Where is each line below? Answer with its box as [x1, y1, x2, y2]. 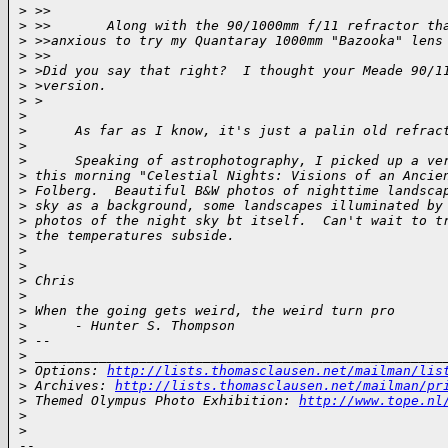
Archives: [27, 378, 115, 394]
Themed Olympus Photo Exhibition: [27, 393, 299, 409]
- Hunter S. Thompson [27, 318, 235, 334]
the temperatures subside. [27, 228, 235, 244]
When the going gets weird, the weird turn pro [27, 303, 395, 319]
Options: [27, 363, 107, 379]
